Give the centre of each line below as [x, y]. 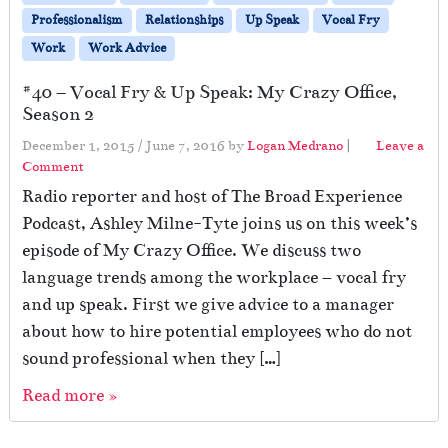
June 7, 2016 [185, 145]
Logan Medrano [295, 145]
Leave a [400, 145]
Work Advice [126, 47]
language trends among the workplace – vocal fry [214, 277]
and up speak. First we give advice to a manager [208, 304]
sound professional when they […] [151, 358]
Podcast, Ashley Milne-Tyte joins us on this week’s [219, 223]
